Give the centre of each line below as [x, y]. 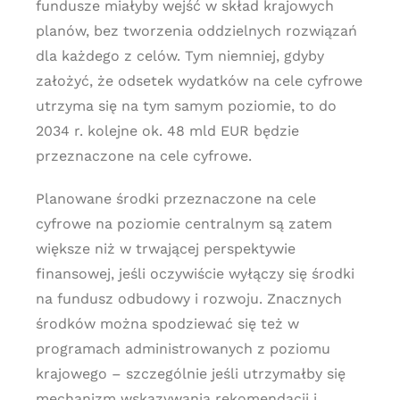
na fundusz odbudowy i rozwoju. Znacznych [188, 299]
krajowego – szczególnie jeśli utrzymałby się [190, 374]
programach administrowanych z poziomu [183, 349]
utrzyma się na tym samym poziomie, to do [186, 106]
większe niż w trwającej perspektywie [165, 249]
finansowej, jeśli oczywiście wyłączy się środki [195, 274]
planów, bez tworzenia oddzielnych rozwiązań [196, 31]
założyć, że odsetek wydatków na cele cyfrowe [199, 81]
